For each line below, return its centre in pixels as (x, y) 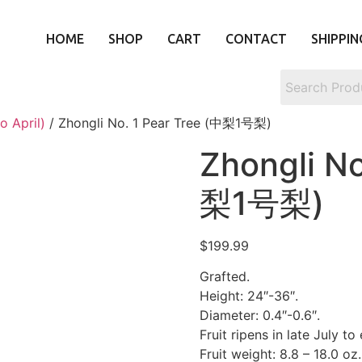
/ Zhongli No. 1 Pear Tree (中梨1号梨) (158, 123)
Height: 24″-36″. (248, 296)
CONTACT (256, 39)
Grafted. (224, 277)
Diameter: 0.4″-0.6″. (259, 316)
